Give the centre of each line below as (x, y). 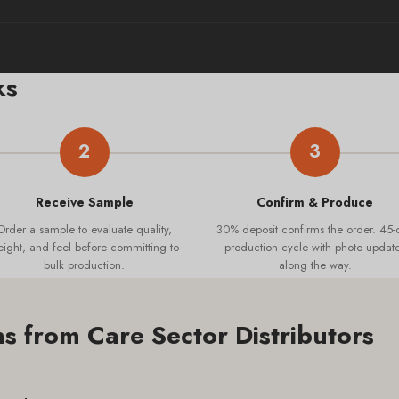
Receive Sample (84, 202)
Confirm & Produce (315, 202)
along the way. (315, 265)
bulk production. (84, 265)
